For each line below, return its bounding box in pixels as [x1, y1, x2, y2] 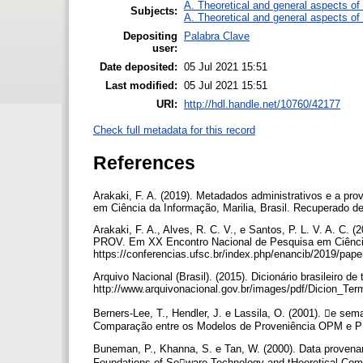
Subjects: [130, 4, 177, 17]
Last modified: [105, 79, 177, 92]
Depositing [123, 29, 177, 42]
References [93, 152, 195, 173]
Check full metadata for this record [93, 124, 255, 137]
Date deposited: [100, 60, 177, 73]
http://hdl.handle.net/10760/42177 [184, 97, 340, 110]
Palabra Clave [184, 29, 250, 42]
